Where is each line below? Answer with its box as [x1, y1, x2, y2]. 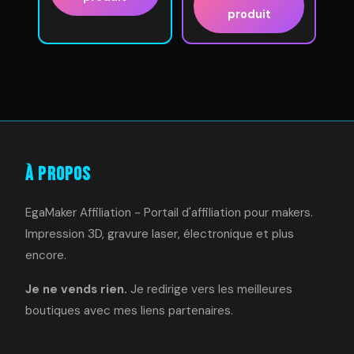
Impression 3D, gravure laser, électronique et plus [25, 226, 294, 243]
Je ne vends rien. [25, 281, 127, 298]
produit [227, 7, 271, 22]
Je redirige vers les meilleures [127, 281, 292, 298]
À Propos [25, 163, 92, 186]
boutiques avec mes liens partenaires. [25, 303, 233, 319]
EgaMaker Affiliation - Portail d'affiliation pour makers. [25, 205, 313, 221]
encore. [25, 247, 66, 264]
